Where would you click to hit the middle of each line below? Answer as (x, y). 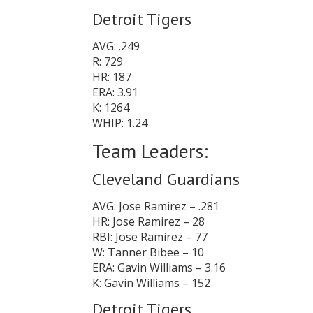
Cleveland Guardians (166, 179)
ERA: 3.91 (115, 92)
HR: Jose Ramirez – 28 (148, 221)
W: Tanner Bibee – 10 (148, 252)
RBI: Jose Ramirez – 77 (150, 237)
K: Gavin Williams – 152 (151, 283)
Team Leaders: (150, 151)
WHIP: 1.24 (120, 123)
